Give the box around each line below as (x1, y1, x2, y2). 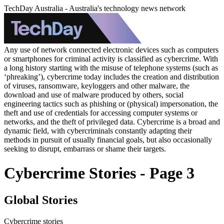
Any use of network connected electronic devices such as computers (4, 45, 218, 54)
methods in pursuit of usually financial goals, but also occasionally (4, 135, 212, 144)
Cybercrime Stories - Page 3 (4, 164, 194, 182)
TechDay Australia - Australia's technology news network (4, 4, 185, 12)
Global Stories (4, 193, 77, 206)
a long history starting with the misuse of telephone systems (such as (4, 63, 218, 72)
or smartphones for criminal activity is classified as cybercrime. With (4, 54, 218, 63)
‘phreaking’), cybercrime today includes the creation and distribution (4, 72, 219, 81)
